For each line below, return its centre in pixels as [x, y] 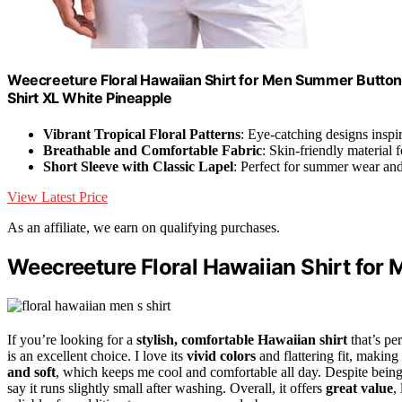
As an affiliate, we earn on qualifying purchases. [144, 227]
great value [359, 388]
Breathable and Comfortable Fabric [153, 150]
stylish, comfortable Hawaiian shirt [242, 339]
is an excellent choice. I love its [97, 355]
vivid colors [221, 355]
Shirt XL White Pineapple [90, 98]
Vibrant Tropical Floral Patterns [142, 134]
